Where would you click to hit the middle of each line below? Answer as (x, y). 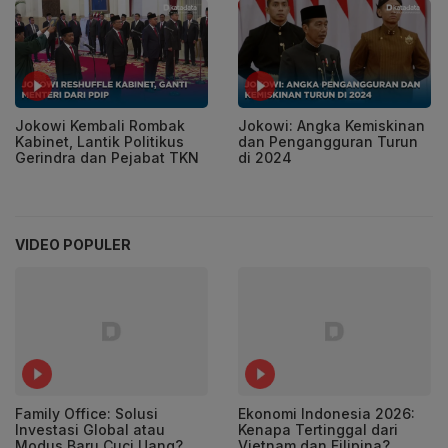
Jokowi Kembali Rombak (100, 126)
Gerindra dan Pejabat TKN (107, 158)
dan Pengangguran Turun (328, 142)
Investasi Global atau (90, 429)
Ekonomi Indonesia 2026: (326, 413)
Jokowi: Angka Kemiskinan (331, 126)
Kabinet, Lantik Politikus (99, 142)
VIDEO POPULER (73, 245)
